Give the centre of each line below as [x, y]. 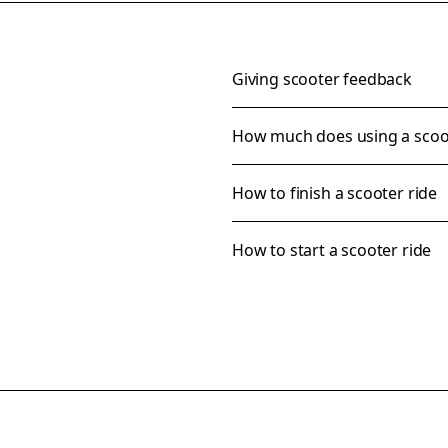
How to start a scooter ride [332, 250]
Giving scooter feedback [322, 79]
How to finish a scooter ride [335, 193]
